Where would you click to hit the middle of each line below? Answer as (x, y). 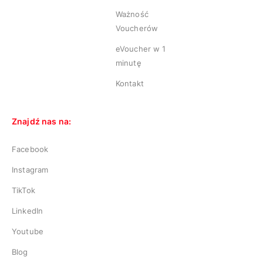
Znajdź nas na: (42, 121)
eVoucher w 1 (141, 49)
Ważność (132, 14)
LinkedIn (28, 211)
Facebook (30, 149)
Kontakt (129, 83)
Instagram (30, 170)
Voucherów (137, 28)
